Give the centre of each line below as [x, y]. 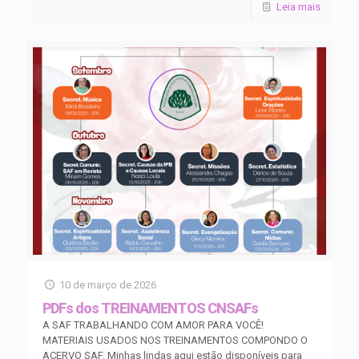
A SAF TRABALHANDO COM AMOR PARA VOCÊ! [153, 325]
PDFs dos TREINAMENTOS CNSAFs [150, 308]
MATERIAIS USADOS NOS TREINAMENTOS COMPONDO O [175, 340]
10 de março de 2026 [108, 285]
